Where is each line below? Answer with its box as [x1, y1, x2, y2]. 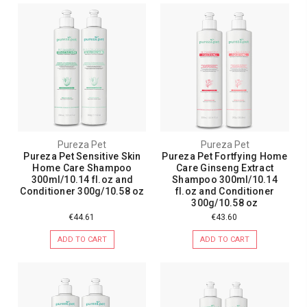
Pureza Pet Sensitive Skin [23, 151, 141, 162]
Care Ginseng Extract [176, 162, 274, 174]
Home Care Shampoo [32, 162, 132, 174]
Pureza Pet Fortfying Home [162, 151, 288, 162]
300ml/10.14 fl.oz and [31, 174, 134, 186]
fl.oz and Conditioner [175, 186, 275, 197]
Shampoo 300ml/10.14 [172, 174, 278, 186]
